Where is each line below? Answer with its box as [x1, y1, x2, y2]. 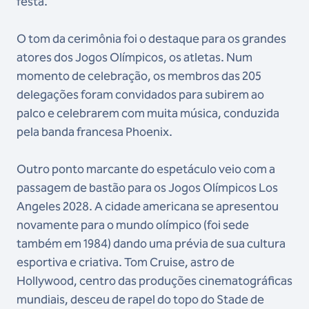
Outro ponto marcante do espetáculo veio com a [17, 161, 275, 177]
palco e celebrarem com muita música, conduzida [17, 106, 279, 121]
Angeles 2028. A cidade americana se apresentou [17, 199, 279, 215]
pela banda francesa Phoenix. [17, 124, 172, 140]
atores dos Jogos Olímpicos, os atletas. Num [17, 50, 252, 66]
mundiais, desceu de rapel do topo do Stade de [17, 292, 264, 308]
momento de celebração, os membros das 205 [17, 68, 261, 84]
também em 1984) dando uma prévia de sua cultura [17, 236, 286, 252]
